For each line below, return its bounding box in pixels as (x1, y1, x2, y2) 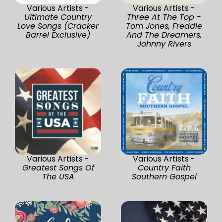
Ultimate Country (24, 11, 92, 23)
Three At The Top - (127, 11, 201, 23)
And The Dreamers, (126, 29, 202, 41)
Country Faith (137, 162, 191, 173)
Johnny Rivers (137, 38, 191, 50)
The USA (42, 170, 74, 182)
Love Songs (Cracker (17, 20, 99, 32)
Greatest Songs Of (22, 162, 94, 173)
